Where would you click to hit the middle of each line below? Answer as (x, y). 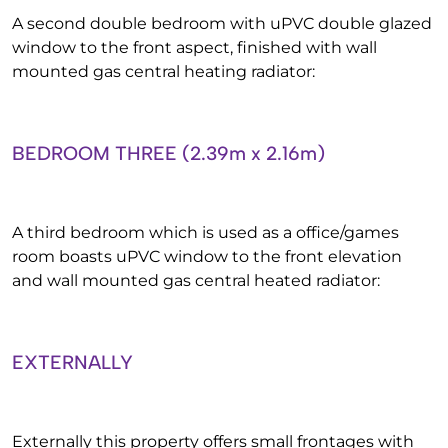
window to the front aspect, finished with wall (194, 47)
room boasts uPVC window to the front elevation (207, 256)
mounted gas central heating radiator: (163, 71)
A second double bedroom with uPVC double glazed (222, 23)
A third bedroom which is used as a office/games (205, 232)
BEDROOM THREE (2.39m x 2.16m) (168, 153)
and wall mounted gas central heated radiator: (196, 280)
